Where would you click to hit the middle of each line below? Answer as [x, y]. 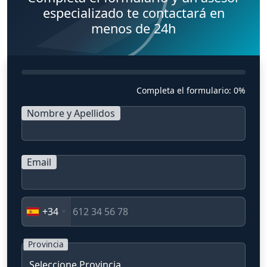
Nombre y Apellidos [71, 114]
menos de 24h [133, 29]
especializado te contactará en [133, 13]
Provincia [46, 245]
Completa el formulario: [185, 91]
